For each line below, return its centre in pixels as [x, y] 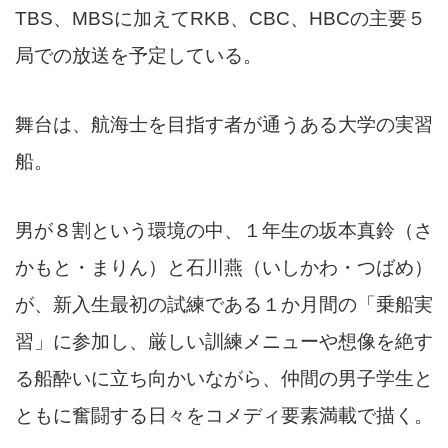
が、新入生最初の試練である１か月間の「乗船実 [224, 305]
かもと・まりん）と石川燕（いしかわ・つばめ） [224, 268]
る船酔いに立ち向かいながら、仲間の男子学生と [224, 379]
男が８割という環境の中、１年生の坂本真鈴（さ [224, 231]
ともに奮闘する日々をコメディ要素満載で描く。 [224, 416]
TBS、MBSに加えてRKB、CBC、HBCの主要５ [220, 19]
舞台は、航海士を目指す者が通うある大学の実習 [224, 125]
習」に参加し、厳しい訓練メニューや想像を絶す [224, 342]
